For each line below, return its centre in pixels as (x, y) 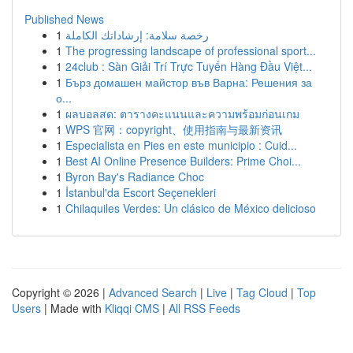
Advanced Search (153, 292)
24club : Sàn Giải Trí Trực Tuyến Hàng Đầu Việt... (189, 66)
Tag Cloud (262, 292)
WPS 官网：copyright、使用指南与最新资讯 (174, 129)
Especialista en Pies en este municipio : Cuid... (181, 145)
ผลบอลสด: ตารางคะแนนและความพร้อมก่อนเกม (182, 113)
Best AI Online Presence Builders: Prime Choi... (183, 161)
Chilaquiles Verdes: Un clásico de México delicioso (191, 208)
